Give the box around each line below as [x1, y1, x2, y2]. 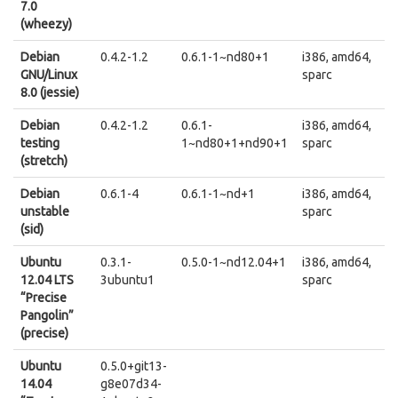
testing [20, 136, 60, 150]
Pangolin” [20, 308, 74, 322]
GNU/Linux [20, 68, 77, 82]
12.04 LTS [20, 273, 74, 287]
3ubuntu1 [100, 273, 155, 287]
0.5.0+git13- [100, 359, 167, 373]
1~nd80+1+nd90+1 [181, 136, 288, 150]
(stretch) [20, 154, 68, 168]
